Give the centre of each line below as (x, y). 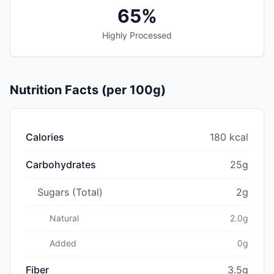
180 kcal (229, 137)
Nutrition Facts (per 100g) (88, 90)
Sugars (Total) (70, 192)
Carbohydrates (61, 164)
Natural (64, 218)
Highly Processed (137, 35)
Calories (45, 137)
